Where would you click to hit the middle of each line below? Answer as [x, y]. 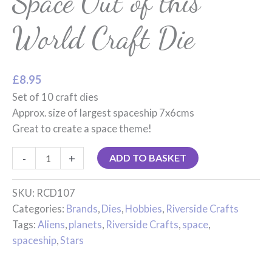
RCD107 [56, 192]
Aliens [51, 224]
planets [85, 224]
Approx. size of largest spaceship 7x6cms [103, 113]
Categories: [39, 208]
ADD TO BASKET [148, 157]
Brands [82, 208]
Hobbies [144, 208]
